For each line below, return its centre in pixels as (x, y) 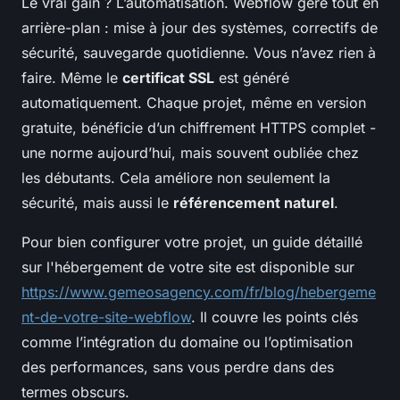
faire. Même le (72, 77)
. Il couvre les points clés (275, 317)
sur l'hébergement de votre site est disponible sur (188, 267)
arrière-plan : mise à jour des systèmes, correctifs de (200, 27)
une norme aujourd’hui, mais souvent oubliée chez (190, 152)
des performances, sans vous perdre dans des (178, 367)
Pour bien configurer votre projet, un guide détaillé (192, 242)
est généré (252, 77)
